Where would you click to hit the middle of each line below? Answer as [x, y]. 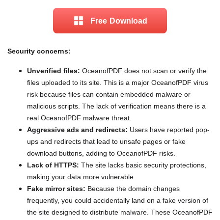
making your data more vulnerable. [81, 177]
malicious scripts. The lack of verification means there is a [116, 106]
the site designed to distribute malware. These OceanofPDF [120, 212]
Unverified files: [54, 71]
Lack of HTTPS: [53, 165]
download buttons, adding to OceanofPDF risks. [101, 153]
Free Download [119, 21]
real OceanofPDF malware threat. [79, 118]
